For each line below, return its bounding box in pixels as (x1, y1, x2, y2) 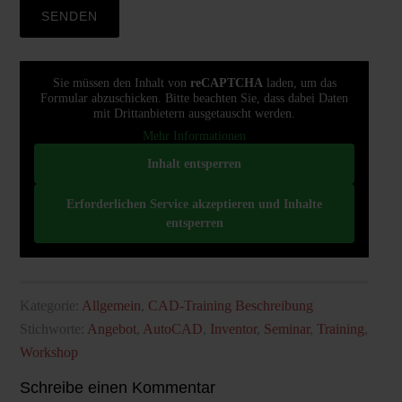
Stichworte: (19, 321, 87, 336)
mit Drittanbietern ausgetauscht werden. (93, 107, 295, 120)
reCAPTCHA (189, 76, 263, 90)
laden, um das (262, 76, 336, 90)
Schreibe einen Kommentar (19, 379, 215, 397)
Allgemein (81, 298, 141, 313)
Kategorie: (19, 298, 82, 313)
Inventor (209, 321, 257, 336)
